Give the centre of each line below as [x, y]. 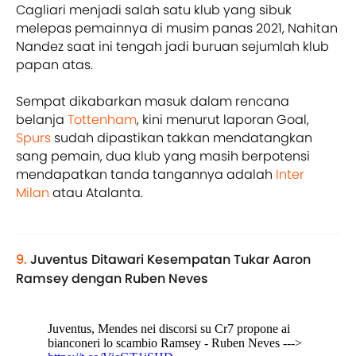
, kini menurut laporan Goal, [223, 120]
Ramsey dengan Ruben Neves [112, 279]
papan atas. [54, 65]
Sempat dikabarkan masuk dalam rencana [153, 102]
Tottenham [102, 120]
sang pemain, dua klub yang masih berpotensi [163, 157]
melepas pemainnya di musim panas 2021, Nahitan [177, 29]
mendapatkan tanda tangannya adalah [146, 175]
